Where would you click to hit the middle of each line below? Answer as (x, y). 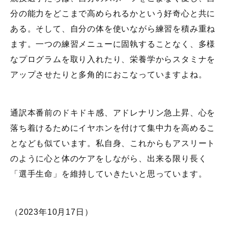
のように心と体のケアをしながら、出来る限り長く (109, 159)
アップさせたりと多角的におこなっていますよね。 (109, 75)
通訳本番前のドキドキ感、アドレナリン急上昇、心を (113, 113)
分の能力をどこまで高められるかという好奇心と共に (113, 14)
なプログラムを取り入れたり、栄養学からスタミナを (113, 60)
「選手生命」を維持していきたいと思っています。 (109, 174)
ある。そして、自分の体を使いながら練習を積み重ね (113, 29)
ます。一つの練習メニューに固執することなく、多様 (113, 44)
